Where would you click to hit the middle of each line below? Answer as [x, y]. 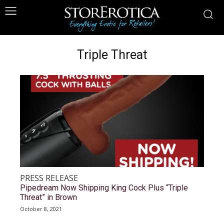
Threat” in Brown [48, 197]
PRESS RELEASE [49, 178]
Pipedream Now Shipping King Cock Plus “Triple [104, 188]
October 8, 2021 [41, 209]
